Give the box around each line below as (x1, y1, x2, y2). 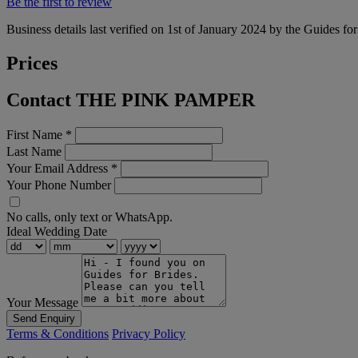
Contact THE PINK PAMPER (6, 89, 255, 111)
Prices (6, 52, 58, 74)
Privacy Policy (112, 327, 185, 341)
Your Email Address (6, 161, 111, 176)
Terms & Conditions (6, 327, 109, 341)
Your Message (6, 296, 78, 310)
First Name (6, 128, 66, 142)
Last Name (6, 145, 62, 159)
